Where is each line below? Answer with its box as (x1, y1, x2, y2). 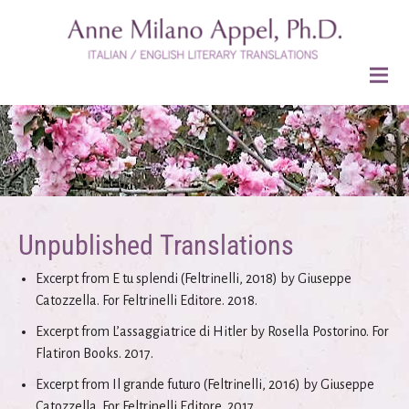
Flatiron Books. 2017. (36, 346, 154, 361)
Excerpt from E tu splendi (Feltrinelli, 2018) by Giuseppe (36, 271, 352, 286)
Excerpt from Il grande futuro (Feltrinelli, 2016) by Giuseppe (36, 377, 375, 392)
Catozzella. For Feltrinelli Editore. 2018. (36, 293, 258, 308)
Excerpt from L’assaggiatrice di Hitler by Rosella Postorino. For (36, 324, 390, 339)
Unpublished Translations (18, 229, 294, 261)
